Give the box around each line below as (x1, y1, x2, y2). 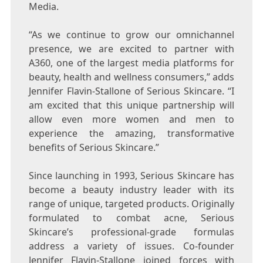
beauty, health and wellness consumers (28, 70, 204, 84)
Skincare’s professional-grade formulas (28, 225, 235, 239)
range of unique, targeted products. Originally (28, 197, 235, 211)
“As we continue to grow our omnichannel (28, 28, 235, 42)
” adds (206, 70, 235, 84)
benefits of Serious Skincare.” (28, 141, 159, 154)
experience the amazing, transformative (28, 127, 235, 140)
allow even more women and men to (28, 113, 235, 126)
